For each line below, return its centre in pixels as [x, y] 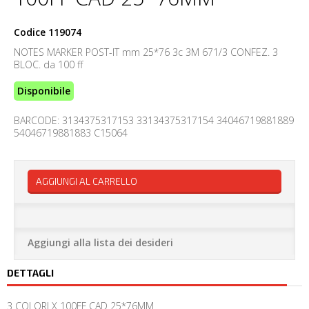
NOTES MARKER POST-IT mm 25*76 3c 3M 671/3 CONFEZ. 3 [146, 52]
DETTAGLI [30, 273]
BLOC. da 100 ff [48, 65]
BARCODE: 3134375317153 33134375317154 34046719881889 [154, 121]
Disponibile [44, 91]
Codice [30, 32]
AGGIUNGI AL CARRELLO [87, 181]
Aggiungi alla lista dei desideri [100, 243]
